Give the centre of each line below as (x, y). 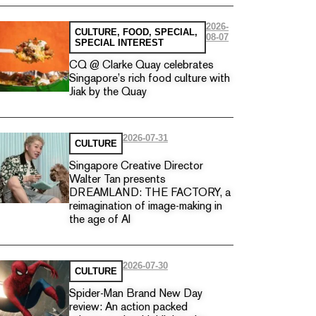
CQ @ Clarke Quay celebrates (141, 66)
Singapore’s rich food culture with (149, 79)
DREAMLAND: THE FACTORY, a (150, 193)
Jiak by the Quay (108, 92)
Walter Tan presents (117, 180)
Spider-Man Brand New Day (135, 294)
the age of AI (99, 220)
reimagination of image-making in (145, 207)
